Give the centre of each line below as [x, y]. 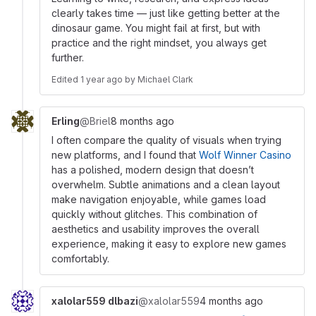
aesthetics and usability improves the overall [156, 229]
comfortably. [80, 259]
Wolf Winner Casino [245, 155]
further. [68, 57]
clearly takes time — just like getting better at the [166, 13]
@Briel [95, 121]
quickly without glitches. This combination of [154, 214]
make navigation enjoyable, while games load [159, 199]
